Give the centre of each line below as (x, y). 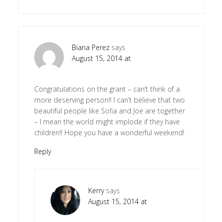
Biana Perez (90, 47)
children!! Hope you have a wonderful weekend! (109, 132)
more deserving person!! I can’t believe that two (109, 100)
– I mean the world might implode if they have (107, 121)
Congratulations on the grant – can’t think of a (107, 89)
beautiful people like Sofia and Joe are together (109, 111)
